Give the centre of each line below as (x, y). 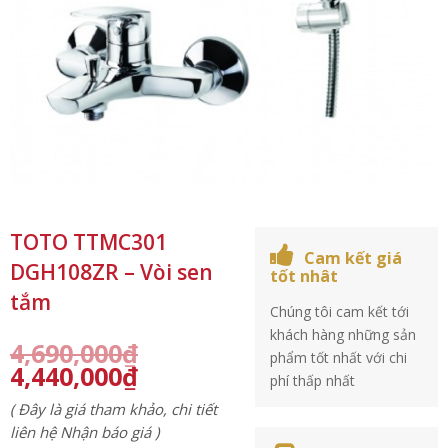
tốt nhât (304, 276)
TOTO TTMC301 (88, 242)
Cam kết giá (353, 258)
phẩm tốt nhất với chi (339, 357)
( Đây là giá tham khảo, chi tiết (113, 409)
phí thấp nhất (313, 380)
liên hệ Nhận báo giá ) (84, 432)
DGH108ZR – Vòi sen (111, 272)
